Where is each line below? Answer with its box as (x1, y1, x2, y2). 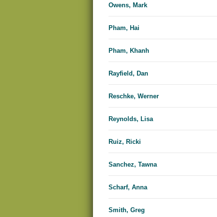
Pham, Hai (108, 24, 139, 32)
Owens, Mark (108, 1, 147, 9)
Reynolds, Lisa (108, 115, 153, 123)
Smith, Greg (108, 206, 145, 214)
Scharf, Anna (108, 184, 147, 191)
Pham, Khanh (108, 47, 149, 55)
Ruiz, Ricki (108, 138, 141, 146)
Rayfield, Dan (108, 70, 148, 77)
